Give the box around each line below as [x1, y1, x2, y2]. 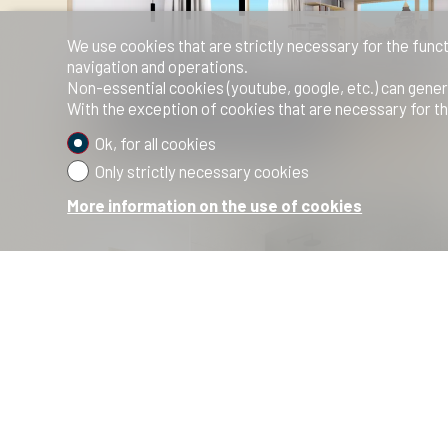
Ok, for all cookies [94, 132, 216, 153]
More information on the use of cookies [67, 195, 363, 216]
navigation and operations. [67, 56, 249, 77]
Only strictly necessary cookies [94, 160, 309, 181]
